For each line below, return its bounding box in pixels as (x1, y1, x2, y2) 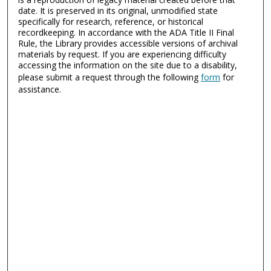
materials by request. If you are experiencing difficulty (18, 48, 227, 60)
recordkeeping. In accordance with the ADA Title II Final (18, 26, 235, 38)
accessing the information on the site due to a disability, (18, 59, 238, 71)
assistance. (18, 83, 62, 95)
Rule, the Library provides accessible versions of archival (18, 37, 238, 49)
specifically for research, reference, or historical (18, 15, 204, 27)
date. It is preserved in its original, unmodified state (18, 4, 218, 16)
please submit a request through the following (18, 71, 201, 83)
